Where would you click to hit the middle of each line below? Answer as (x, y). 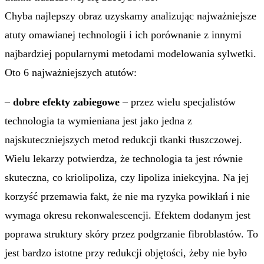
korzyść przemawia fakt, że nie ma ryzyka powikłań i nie (127, 196)
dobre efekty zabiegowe (66, 102)
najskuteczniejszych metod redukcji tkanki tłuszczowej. (123, 140)
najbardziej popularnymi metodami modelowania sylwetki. (131, 54)
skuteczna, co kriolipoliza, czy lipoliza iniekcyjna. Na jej (127, 177)
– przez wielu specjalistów (179, 102)
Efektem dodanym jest (202, 215)
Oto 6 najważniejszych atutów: (71, 72)
